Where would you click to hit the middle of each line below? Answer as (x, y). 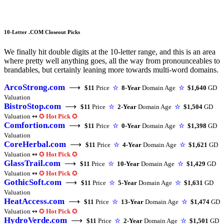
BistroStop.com (32, 106)
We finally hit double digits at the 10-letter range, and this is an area (110, 52)
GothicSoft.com (33, 182)
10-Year (128, 164)
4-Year (132, 145)
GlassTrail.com (32, 163)
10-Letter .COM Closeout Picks (42, 32)
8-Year (131, 88)
